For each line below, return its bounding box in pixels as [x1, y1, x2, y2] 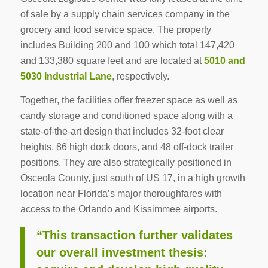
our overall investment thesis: [36, 246, 208, 260]
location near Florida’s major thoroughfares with [20, 188, 222, 199]
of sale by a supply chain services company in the [20, 9, 230, 20]
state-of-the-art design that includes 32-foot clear [20, 126, 224, 136]
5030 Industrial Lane [20, 71, 112, 82]
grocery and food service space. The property [20, 25, 211, 35]
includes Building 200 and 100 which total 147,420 [20, 40, 234, 51]
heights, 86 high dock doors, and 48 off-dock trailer [20, 141, 233, 152]
